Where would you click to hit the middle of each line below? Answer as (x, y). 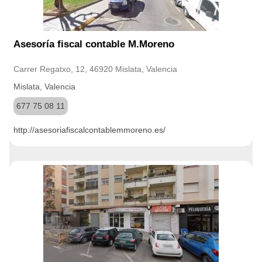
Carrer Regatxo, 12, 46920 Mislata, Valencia (95, 69)
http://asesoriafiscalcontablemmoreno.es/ (89, 130)
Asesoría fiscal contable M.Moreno (94, 44)
